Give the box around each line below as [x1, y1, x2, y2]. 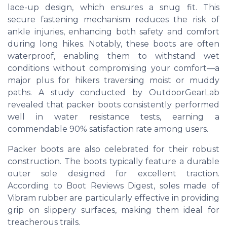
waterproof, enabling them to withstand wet [8, 51, 219, 61]
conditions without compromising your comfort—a [8, 63, 219, 73]
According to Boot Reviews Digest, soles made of [8, 181, 219, 191]
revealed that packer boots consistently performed [8, 100, 219, 110]
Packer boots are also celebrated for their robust [8, 144, 219, 155]
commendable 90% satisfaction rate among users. [8, 124, 208, 134]
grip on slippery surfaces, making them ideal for [8, 205, 219, 215]
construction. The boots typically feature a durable [8, 157, 219, 167]
